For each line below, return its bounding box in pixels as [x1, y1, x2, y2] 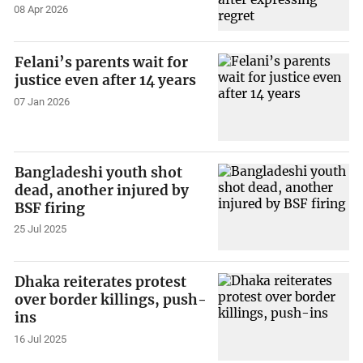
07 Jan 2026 [14, 95, 70, 108]
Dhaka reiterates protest [15, 273, 187, 292]
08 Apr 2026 [14, 3, 69, 16]
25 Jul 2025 [14, 223, 67, 236]
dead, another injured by [15, 181, 190, 199]
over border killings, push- [15, 291, 207, 310]
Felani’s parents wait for [15, 53, 189, 71]
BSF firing [15, 199, 86, 217]
